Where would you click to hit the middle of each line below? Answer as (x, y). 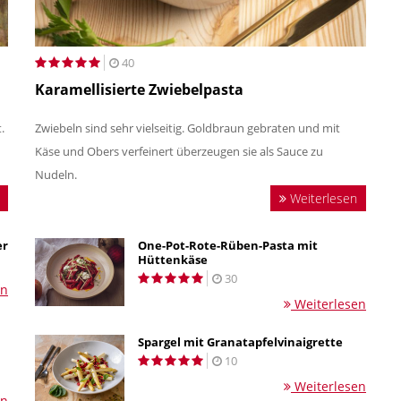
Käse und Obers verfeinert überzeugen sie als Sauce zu (179, 151)
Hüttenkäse (173, 259)
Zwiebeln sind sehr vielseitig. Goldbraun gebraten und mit (188, 128)
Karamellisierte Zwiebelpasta (139, 89)
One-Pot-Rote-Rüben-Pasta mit (228, 245)
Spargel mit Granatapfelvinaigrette (240, 341)
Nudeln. (57, 174)
